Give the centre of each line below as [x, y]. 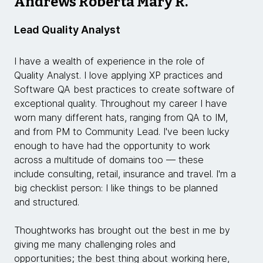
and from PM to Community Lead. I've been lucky [122, 132]
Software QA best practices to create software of [124, 90]
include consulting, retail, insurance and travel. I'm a [125, 174]
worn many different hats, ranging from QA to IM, [121, 118]
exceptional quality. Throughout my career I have [121, 104]
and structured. [47, 202]
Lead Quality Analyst [67, 30]
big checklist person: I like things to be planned [116, 188]
